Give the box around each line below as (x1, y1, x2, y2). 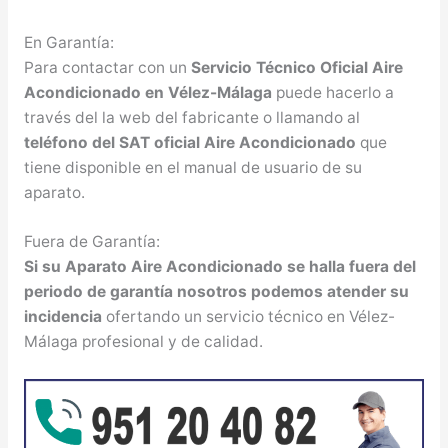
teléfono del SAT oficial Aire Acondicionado (23, 132, 356, 152)
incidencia (23, 307, 102, 327)
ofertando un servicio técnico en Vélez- (101, 307, 395, 327)
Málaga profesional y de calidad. (23, 332, 263, 352)
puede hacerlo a (271, 82, 394, 102)
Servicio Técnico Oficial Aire (190, 57, 403, 77)
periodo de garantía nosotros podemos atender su (23, 282, 409, 302)
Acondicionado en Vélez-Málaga (23, 82, 272, 102)
